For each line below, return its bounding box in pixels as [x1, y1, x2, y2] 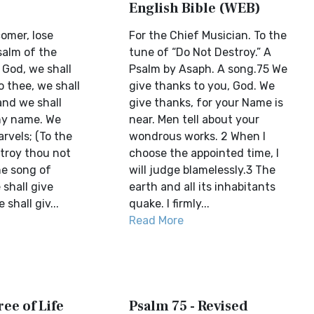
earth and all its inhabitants [129, 180, 276, 193]
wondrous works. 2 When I [129, 130, 266, 143]
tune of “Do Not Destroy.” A [129, 46, 272, 59]
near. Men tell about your [129, 113, 260, 126]
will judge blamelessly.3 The [129, 163, 276, 177]
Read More [129, 214, 184, 227]
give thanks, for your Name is [129, 96, 284, 109]
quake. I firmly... [129, 197, 210, 210]
